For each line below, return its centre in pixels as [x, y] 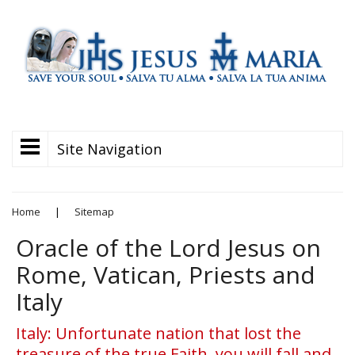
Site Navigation [109, 149]
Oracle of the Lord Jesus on [168, 248]
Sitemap [94, 212]
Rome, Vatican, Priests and [166, 275]
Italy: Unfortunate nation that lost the [158, 333]
